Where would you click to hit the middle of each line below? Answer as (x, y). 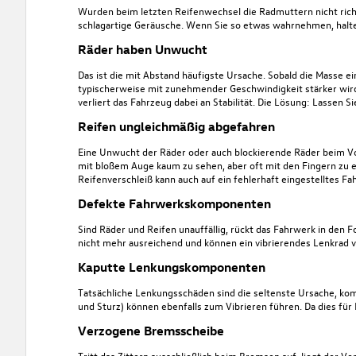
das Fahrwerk (285, 228)
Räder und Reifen (137, 228)
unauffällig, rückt (216, 228)
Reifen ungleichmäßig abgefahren (176, 126)
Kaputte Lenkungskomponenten (171, 267)
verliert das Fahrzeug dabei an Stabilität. (167, 101)
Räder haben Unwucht (142, 49)
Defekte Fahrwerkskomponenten (174, 203)
